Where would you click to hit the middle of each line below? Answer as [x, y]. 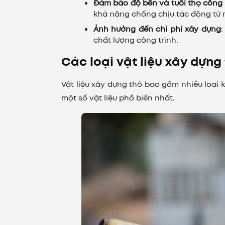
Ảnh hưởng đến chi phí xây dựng [157, 29]
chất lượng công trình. [136, 40]
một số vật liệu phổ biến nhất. [118, 98]
